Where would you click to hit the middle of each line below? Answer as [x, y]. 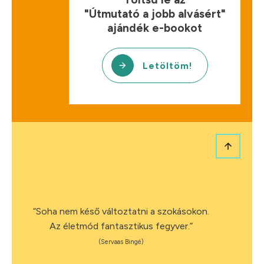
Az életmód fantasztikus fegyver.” [121, 226]
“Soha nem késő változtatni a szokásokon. [121, 211]
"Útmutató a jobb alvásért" [155, 14]
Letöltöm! [167, 65]
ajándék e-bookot [155, 28]
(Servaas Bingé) [121, 242]
